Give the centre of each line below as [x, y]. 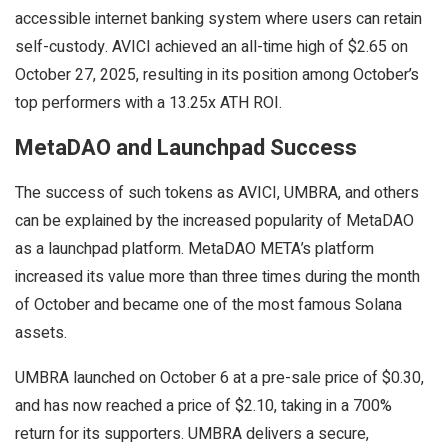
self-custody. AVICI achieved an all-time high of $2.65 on [211, 47]
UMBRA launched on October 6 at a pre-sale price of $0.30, [219, 378]
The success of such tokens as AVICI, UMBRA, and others [217, 193]
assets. [41, 333]
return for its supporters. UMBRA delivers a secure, [192, 434]
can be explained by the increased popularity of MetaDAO [214, 221]
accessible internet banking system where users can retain [218, 19]
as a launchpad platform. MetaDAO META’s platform [194, 249]
